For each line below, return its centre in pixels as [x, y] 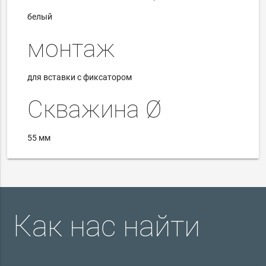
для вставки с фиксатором [80, 77]
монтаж [72, 48]
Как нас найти [107, 226]
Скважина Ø [95, 109]
